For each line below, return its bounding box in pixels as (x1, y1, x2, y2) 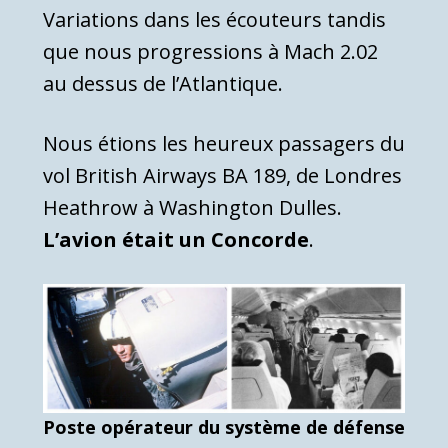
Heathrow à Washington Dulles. (43, 193, 342, 221)
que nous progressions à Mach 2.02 (43, 37, 378, 65)
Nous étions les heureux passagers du (43, 129, 405, 157)
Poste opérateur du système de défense (43, 414, 405, 439)
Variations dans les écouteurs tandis (43, 5, 386, 33)
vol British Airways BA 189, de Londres (43, 161, 402, 189)
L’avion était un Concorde (43, 225, 309, 253)
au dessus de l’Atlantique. (43, 69, 283, 97)
